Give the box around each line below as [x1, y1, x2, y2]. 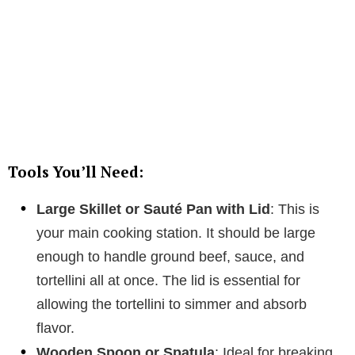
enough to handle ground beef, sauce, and [36, 248, 304, 265]
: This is [270, 200, 319, 217]
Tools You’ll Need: [8, 161, 143, 181]
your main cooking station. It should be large [36, 224, 315, 241]
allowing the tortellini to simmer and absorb [36, 296, 307, 312]
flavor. [36, 319, 74, 336]
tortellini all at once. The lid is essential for [36, 272, 300, 288]
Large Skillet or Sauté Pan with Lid [36, 200, 270, 217]
